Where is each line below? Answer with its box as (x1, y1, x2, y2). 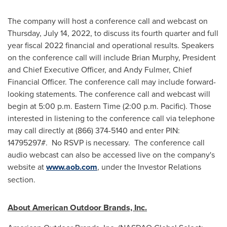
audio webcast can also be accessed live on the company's (8, 149, 215, 160)
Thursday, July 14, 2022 (8, 27, 90, 39)
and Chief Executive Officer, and (8, 64, 124, 75)
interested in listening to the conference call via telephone (8, 112, 215, 124)
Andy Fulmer (124, 64, 169, 75)
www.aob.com (46, 161, 97, 173)
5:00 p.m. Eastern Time (39, 100, 121, 111)
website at (8, 161, 46, 172)
